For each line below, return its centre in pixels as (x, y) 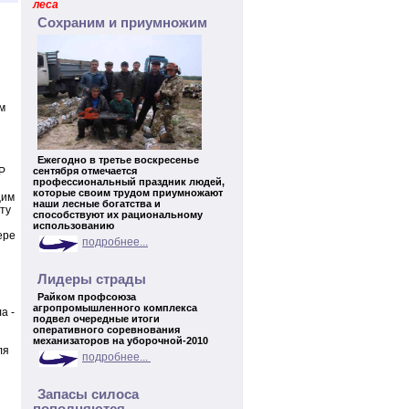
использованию (73, 225)
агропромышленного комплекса (115, 308)
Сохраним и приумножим (122, 23)
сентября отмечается (85, 171)
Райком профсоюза (87, 297)
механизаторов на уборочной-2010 (121, 341)
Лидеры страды (92, 279)
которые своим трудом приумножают (128, 193)
